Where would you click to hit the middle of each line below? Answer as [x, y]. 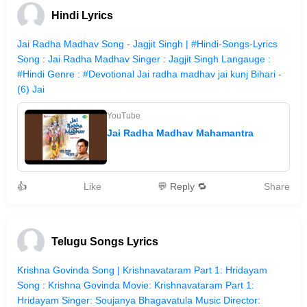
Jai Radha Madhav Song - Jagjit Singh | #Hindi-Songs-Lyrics [147, 44]
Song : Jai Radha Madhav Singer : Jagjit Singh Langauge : [144, 59]
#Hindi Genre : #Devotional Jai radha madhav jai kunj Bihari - [149, 74]
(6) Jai [31, 89]
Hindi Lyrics [82, 15]
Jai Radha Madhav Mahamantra [180, 133]
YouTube [124, 116]
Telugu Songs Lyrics [105, 242]
